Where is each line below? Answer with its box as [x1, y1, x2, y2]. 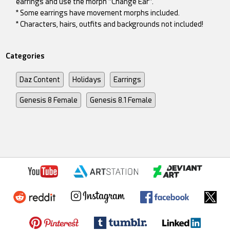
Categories [6, 51, 45, 60]
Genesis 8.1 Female [90, 95, 152, 104]
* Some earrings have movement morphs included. [16, 8, 180, 17]
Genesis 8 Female [20, 95, 78, 104]
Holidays [72, 75, 102, 84]
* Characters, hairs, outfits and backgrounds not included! [16, 20, 204, 28]
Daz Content [20, 75, 61, 84]
